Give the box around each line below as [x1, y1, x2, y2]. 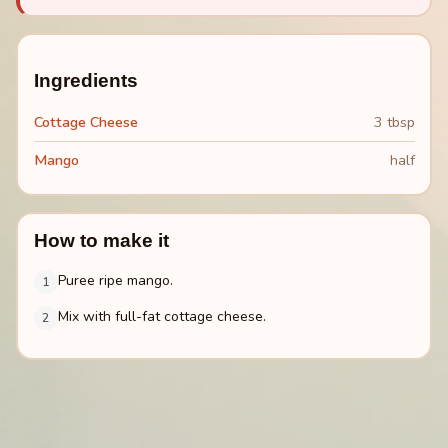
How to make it [33, 229, 169, 251]
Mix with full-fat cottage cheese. [57, 307, 266, 327]
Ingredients [33, 69, 138, 91]
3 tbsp [373, 111, 415, 132]
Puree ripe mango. [57, 271, 173, 291]
